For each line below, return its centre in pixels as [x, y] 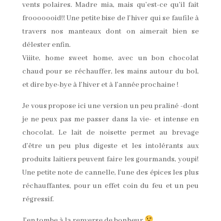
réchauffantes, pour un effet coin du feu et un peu [110, 186]
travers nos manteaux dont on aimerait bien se [110, 31]
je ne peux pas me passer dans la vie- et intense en [110, 119]
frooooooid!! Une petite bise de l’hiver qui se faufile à [110, 18]
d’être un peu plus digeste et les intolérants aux [110, 146]
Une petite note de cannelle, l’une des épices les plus [110, 172]
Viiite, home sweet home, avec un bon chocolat [110, 58]
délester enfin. [46, 45]
